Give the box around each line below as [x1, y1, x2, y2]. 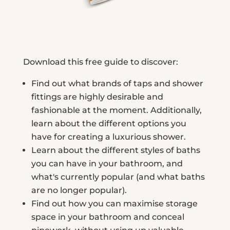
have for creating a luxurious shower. [31, 131, 186, 142]
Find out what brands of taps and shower [31, 78, 203, 88]
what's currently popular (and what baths [31, 171, 205, 182]
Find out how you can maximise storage [31, 198, 198, 208]
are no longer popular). [31, 185, 127, 195]
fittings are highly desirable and [31, 91, 163, 102]
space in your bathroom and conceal [31, 212, 184, 222]
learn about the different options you [31, 118, 186, 128]
